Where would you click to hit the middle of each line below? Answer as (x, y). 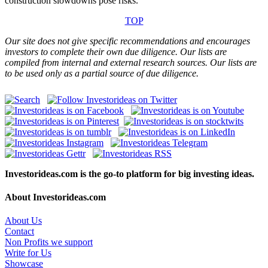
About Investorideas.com (55, 197)
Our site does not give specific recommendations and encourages (127, 41)
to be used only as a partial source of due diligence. (102, 73)
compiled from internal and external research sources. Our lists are (131, 62)
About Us (23, 221)
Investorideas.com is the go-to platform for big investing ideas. (130, 173)
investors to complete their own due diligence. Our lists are (116, 51)
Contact (19, 232)
